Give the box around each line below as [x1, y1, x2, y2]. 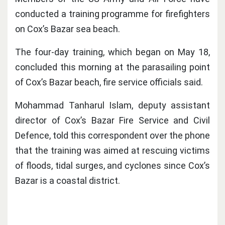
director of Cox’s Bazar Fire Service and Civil [15, 115, 210, 126]
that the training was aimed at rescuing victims [15, 145, 210, 156]
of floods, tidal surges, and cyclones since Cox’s [15, 160, 210, 171]
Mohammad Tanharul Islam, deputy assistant [15, 100, 210, 111]
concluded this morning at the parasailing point [15, 62, 210, 73]
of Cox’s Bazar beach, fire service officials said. [15, 77, 203, 88]
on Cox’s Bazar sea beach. [15, 24, 120, 35]
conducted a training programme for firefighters [15, 9, 210, 20]
